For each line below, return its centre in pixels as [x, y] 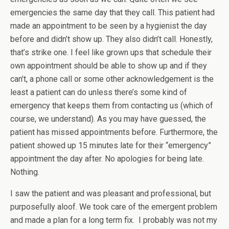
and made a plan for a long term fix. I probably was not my [114, 220]
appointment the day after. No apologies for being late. [107, 159]
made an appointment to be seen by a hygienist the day [109, 26]
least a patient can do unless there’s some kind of [99, 92]
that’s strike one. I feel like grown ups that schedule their [111, 52]
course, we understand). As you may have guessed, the [108, 119]
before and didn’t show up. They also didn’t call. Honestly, [111, 39]
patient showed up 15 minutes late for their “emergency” [111, 145]
